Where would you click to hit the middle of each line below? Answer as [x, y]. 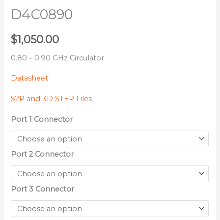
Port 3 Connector [43, 189]
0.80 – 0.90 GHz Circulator [58, 58]
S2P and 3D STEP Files [52, 98]
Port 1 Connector [42, 120]
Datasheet [30, 78]
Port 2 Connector [42, 154]
